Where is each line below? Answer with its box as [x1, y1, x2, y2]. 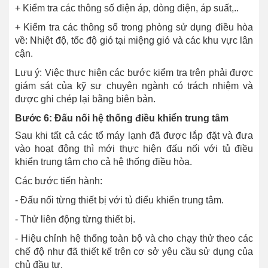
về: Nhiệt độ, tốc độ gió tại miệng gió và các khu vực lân [15, 35, 253, 46]
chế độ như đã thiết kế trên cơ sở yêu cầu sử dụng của [15, 246, 253, 257]
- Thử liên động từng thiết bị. [15, 214, 135, 225]
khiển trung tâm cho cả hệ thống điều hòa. [15, 157, 192, 167]
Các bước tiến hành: [15, 176, 102, 187]
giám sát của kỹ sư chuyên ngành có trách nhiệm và [15, 81, 253, 92]
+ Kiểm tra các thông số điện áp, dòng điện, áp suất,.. [15, 3, 239, 14]
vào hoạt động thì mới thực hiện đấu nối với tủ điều [15, 144, 253, 154]
